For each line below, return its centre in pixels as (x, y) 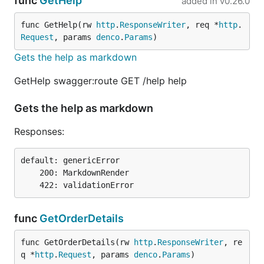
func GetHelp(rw (58, 25)
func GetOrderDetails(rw (77, 242)
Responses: (39, 131)
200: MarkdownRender (30, 173)
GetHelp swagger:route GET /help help (100, 81)
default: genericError (70, 160)
